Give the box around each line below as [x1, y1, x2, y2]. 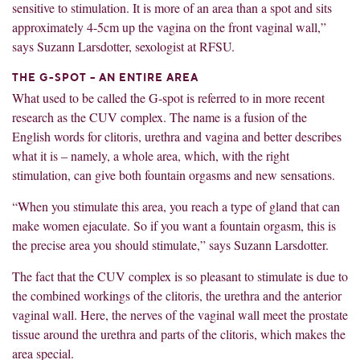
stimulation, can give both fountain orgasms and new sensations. [12, 166, 335, 183]
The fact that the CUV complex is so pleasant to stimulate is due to [12, 267, 348, 284]
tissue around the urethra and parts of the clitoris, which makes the [12, 325, 346, 342]
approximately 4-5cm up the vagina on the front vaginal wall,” [12, 18, 326, 35]
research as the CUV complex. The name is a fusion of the [12, 108, 307, 125]
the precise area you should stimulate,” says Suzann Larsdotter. [12, 235, 329, 253]
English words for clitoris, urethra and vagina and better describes [12, 127, 342, 145]
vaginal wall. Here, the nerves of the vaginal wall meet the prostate [12, 305, 348, 323]
